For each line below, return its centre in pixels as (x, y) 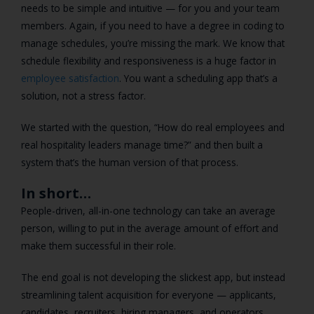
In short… (56, 193)
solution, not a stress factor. (83, 95)
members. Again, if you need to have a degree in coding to (153, 25)
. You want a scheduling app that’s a (198, 78)
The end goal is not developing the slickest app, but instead (153, 277)
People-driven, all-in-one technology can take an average (148, 210)
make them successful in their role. (101, 245)
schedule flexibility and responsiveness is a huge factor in (149, 60)
